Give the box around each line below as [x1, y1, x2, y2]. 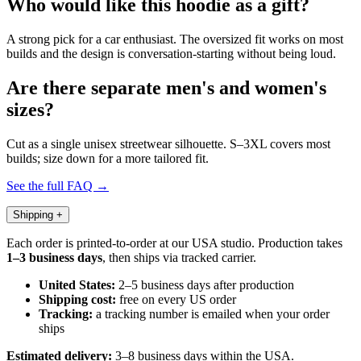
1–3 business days [6, 250, 102, 264]
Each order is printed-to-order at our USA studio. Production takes [6, 235, 342, 250]
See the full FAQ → [6, 178, 109, 193]
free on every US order [116, 292, 236, 306]
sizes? [6, 98, 54, 120]
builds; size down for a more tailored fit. [6, 151, 209, 165]
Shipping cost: [39, 292, 116, 306]
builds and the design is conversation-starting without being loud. [6, 46, 336, 60]
